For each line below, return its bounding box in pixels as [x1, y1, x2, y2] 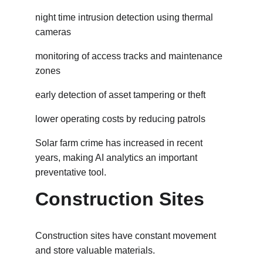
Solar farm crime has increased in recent [35, 138, 205, 148]
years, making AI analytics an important [35, 153, 200, 163]
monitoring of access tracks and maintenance [35, 51, 225, 61]
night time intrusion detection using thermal [35, 12, 215, 22]
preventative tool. [35, 167, 106, 177]
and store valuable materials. [35, 245, 155, 255]
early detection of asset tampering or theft [35, 90, 205, 100]
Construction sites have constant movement [35, 231, 218, 241]
